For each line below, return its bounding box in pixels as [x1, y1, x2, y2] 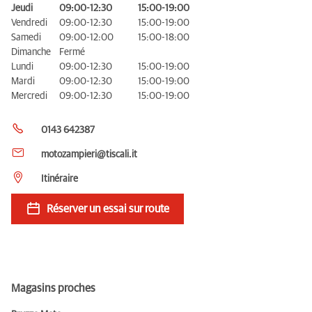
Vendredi [11, 17, 47, 28]
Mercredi [11, 91, 47, 101]
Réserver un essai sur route [47, 203, 169, 214]
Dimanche [11, 47, 51, 57]
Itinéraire [41, 173, 78, 184]
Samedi [11, 32, 41, 42]
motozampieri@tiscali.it [41, 149, 137, 159]
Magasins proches [11, 282, 95, 294]
